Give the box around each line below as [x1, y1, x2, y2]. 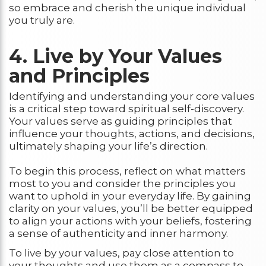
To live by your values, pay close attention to [9, 246, 234, 259]
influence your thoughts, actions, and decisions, [9, 127, 255, 140]
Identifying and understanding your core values [9, 90, 255, 102]
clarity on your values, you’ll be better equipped [9, 202, 253, 214]
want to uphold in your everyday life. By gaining [9, 189, 251, 202]
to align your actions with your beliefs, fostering [9, 214, 252, 227]
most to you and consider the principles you [9, 177, 236, 189]
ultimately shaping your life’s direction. [9, 140, 208, 152]
